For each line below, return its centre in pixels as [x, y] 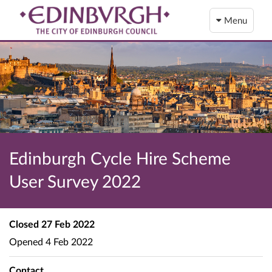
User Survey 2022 [75, 181]
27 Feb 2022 [67, 224]
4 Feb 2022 [68, 241]
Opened [26, 241]
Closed [24, 224]
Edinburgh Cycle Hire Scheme [120, 158]
